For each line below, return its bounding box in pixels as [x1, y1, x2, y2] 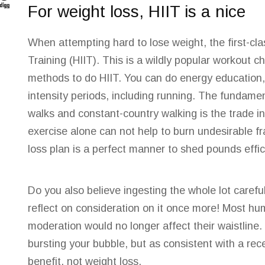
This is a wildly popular [102, 54, 210, 66]
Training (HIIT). [28, 54, 102, 66]
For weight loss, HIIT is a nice [28, 2, 245, 21]
